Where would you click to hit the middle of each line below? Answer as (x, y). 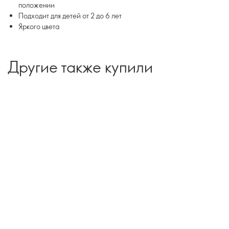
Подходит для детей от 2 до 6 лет (70, 16)
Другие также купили (80, 66)
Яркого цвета (39, 26)
